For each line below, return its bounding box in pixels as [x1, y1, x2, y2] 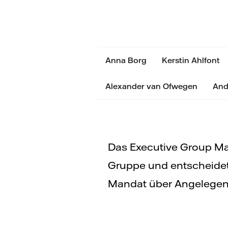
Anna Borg [105, 55, 147, 65]
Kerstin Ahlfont [162, 55, 220, 65]
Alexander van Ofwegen [105, 81, 197, 91]
